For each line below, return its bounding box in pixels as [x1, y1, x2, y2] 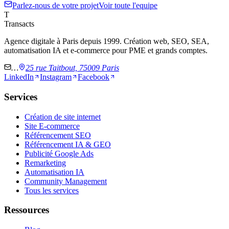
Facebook [78, 73, 109, 82]
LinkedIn [4, 73, 34, 82]
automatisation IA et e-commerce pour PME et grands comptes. [4, 46, 208, 55]
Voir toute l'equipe [99, 1, 157, 10]
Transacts [4, 19, 34, 29]
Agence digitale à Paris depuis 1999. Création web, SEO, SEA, [4, 37, 209, 46]
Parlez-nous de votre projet [12, 1, 99, 10]
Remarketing [25, 158, 66, 167]
